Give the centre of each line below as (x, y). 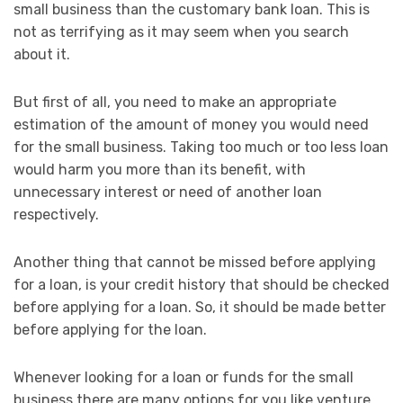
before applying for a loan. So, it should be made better (200, 307)
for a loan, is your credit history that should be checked (201, 284)
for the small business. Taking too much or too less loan (201, 147)
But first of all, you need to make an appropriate (175, 102)
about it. (42, 54)
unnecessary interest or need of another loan (168, 192)
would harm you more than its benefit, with (160, 169)
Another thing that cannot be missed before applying (195, 262)
